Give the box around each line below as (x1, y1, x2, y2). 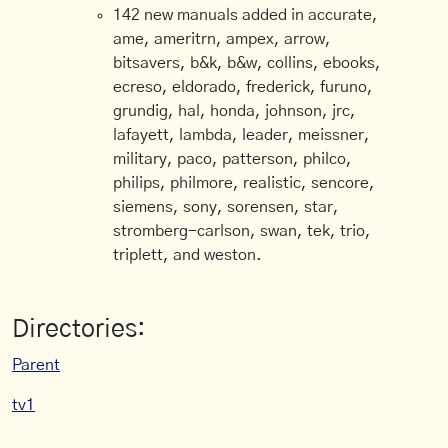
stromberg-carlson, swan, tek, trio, (113, 223, 372, 239)
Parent (12, 357, 60, 373)
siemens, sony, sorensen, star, (113, 199, 340, 215)
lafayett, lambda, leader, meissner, (113, 127, 371, 143)
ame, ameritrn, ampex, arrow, (113, 31, 332, 47)
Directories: (12, 317, 146, 342)
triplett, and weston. (113, 247, 263, 263)
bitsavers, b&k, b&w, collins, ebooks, (113, 55, 382, 71)
